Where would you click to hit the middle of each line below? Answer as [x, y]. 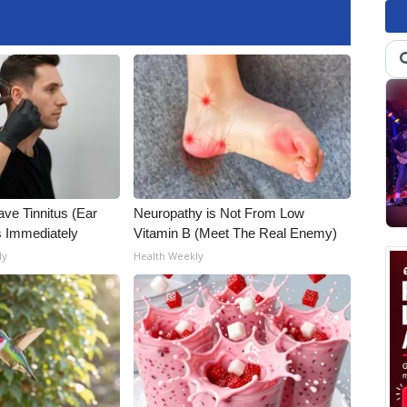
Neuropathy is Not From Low [219, 213]
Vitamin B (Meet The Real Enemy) [236, 233]
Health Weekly [169, 256]
